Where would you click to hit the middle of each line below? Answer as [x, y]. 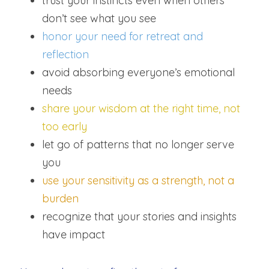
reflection [65, 54]
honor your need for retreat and [122, 36]
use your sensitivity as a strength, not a [138, 180]
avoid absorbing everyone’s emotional [138, 72]
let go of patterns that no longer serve [138, 144]
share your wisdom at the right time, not [141, 108]
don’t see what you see [99, 18]
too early [65, 126]
